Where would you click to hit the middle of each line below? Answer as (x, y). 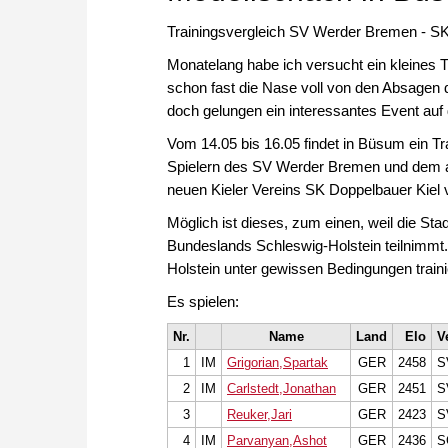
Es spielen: (203, 302)
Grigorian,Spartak (277, 363)
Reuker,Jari (259, 415)
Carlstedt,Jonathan (281, 389)
